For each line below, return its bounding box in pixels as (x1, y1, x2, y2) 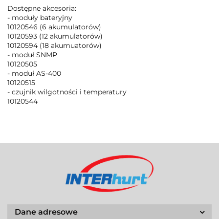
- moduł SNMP (7, 50, 57, 59)
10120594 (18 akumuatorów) (7, 41, 102, 50)
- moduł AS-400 (7, 69, 61, 78)
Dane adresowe (15, 207, 78, 217)
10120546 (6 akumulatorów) (7, 22, 101, 31)
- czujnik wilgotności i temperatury (7, 88, 127, 96)
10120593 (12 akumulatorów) (7, 32, 103, 41)
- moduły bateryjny (7, 13, 72, 22)
